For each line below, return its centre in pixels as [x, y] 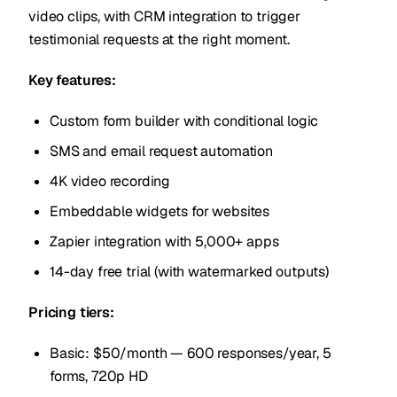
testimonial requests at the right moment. [159, 39]
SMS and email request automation [161, 151]
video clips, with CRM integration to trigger [164, 16]
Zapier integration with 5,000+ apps [164, 241]
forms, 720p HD [99, 376]
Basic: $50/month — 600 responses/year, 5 [191, 353]
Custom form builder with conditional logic [184, 121]
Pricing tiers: [71, 312]
